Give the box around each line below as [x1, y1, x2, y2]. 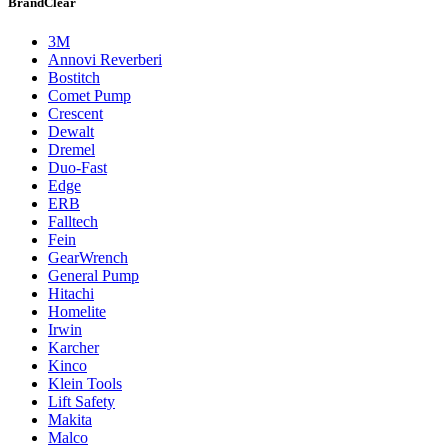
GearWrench [48, 249, 128, 267]
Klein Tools [48, 375, 122, 393]
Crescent [48, 105, 103, 123]
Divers [88, 196, 130, 213]
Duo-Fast [48, 159, 107, 177]
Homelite [48, 303, 106, 321]
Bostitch [48, 69, 100, 87]
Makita [48, 411, 92, 429]
